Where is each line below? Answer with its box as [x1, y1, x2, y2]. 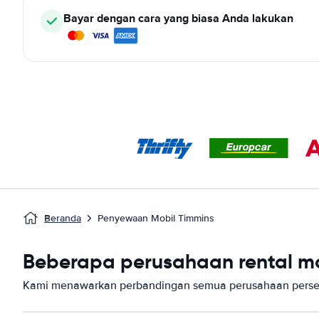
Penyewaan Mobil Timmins [98, 212, 214, 224]
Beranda [44, 212, 81, 224]
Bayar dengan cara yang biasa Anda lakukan [63, 10, 293, 26]
